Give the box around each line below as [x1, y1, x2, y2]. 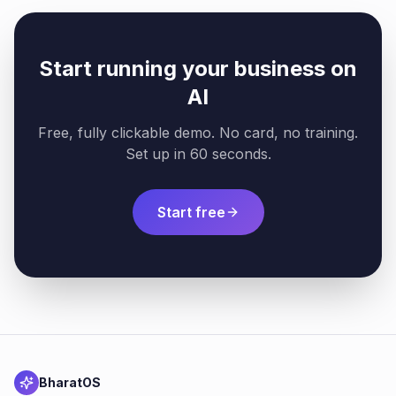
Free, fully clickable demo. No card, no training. [38, 124, 358, 141]
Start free [156, 203, 225, 221]
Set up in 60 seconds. [125, 145, 271, 163]
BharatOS [39, 375, 101, 390]
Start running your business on [39, 56, 357, 81]
